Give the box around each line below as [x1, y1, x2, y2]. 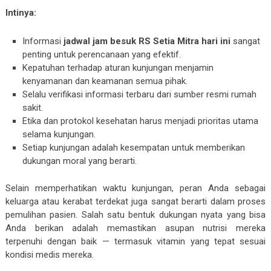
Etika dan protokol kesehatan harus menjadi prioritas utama [22, 115, 259, 126]
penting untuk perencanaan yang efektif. [22, 48, 181, 60]
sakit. [22, 102, 44, 113]
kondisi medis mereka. [5, 249, 94, 261]
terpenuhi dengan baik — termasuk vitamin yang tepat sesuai [5, 236, 266, 247]
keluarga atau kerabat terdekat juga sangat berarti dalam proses [5, 196, 266, 207]
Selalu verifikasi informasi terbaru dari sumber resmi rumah [22, 88, 257, 100]
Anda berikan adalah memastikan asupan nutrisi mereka [5, 223, 266, 234]
